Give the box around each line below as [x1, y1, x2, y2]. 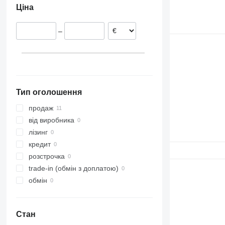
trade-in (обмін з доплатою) [28, 164, 119, 173]
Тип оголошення [16, 88, 82, 97]
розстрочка [28, 152, 65, 161]
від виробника [28, 116, 74, 125]
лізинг [28, 128, 48, 137]
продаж [28, 104, 53, 113]
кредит [28, 140, 51, 149]
